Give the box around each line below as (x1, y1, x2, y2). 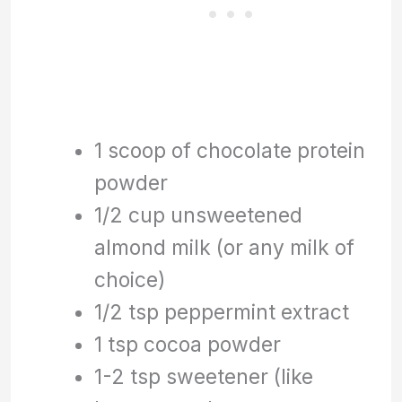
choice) (93, 267, 165, 292)
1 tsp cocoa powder (93, 331, 281, 356)
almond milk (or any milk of (93, 234, 354, 259)
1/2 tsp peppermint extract (93, 299, 349, 324)
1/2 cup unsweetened (93, 202, 302, 227)
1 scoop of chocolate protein (93, 137, 365, 162)
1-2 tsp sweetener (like (93, 363, 313, 389)
